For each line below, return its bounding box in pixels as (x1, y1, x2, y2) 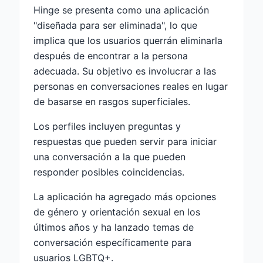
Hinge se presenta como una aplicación (33, 4, 209, 16)
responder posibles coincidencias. (33, 166, 184, 178)
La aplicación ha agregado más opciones (33, 190, 216, 203)
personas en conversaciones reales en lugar (33, 80, 228, 92)
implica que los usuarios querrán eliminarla (33, 34, 222, 46)
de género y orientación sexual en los (33, 205, 200, 218)
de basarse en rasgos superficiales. (33, 95, 190, 107)
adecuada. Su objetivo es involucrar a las (33, 65, 216, 77)
